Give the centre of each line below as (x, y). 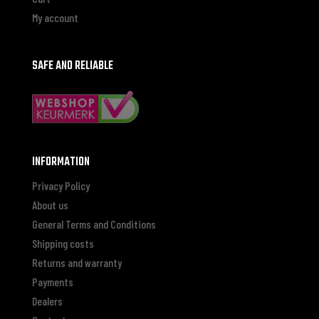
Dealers (47, 301)
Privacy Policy (61, 186)
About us (50, 205)
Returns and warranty (77, 263)
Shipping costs (63, 244)
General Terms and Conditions (94, 224)
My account (55, 17)
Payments (52, 282)
